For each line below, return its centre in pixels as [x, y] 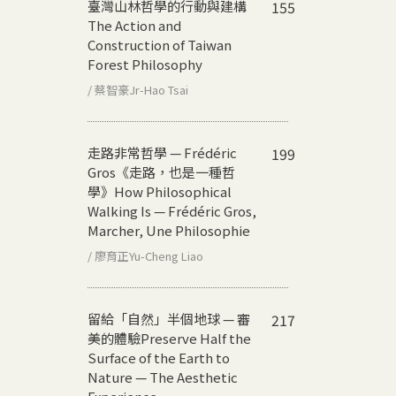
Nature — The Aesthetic [163, 377]
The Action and [134, 25]
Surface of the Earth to [159, 357]
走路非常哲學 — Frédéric [162, 152]
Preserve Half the [196, 338]
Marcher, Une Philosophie [169, 230]
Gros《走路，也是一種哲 [161, 171]
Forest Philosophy [145, 64]
